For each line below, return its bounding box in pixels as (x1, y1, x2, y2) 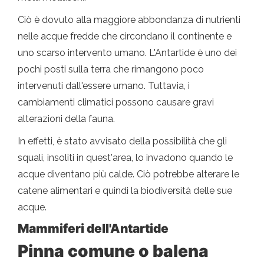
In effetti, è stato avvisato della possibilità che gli (18, 136, 227, 147)
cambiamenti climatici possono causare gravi (18, 97, 214, 108)
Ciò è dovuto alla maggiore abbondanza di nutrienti (18, 14, 240, 26)
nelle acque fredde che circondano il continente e (18, 31, 232, 42)
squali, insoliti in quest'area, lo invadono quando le (18, 152, 233, 164)
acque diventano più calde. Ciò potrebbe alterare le (18, 169, 239, 180)
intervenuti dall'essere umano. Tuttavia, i (18, 80, 190, 92)
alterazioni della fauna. (18, 113, 115, 125)
